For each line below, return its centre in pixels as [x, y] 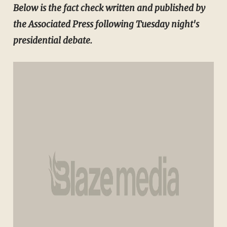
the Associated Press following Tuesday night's [106, 25]
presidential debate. [52, 41]
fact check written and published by [134, 8]
